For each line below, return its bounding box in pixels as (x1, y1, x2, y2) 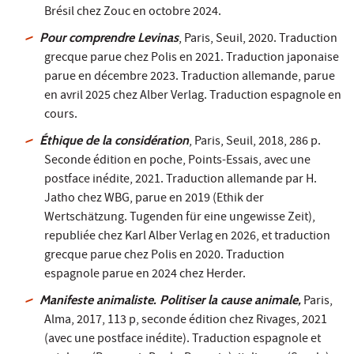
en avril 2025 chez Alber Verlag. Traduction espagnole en (44, 86, 341, 106)
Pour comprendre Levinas (40, 29, 179, 45)
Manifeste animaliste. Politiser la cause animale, (40, 292, 302, 307)
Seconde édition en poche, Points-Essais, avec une (44, 151, 311, 171)
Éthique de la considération (40, 132, 190, 148)
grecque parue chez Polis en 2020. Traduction (44, 246, 284, 265)
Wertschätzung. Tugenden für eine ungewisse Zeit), (44, 208, 315, 228)
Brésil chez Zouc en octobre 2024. (44, 2, 221, 22)
